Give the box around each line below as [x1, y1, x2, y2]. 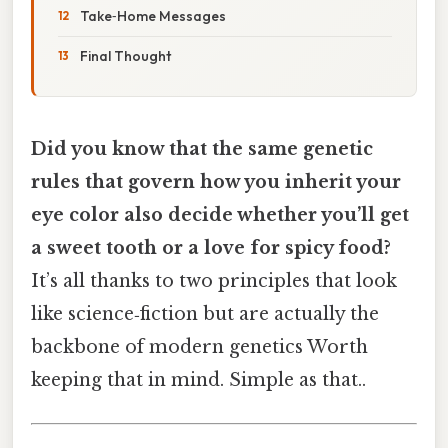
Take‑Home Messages [80, 6, 226, 25]
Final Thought [80, 46, 171, 65]
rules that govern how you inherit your [31, 170, 401, 193]
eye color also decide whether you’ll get [31, 203, 409, 226]
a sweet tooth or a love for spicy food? [31, 236, 391, 259]
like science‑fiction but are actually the [31, 302, 379, 325]
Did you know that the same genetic [31, 137, 373, 160]
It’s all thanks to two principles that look [31, 269, 397, 292]
